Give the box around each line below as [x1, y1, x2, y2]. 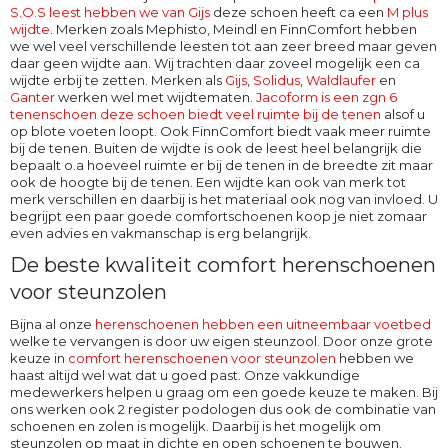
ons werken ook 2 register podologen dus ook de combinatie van [10, 400, 436, 417]
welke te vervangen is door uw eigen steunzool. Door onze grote [10, 332, 433, 349]
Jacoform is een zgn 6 [256, 88, 397, 105]
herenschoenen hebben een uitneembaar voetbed [95, 315, 431, 332]
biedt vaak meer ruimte [274, 122, 431, 139]
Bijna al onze [10, 315, 95, 332]
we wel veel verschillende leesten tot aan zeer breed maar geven [10, 37, 437, 54]
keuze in [10, 349, 68, 366]
